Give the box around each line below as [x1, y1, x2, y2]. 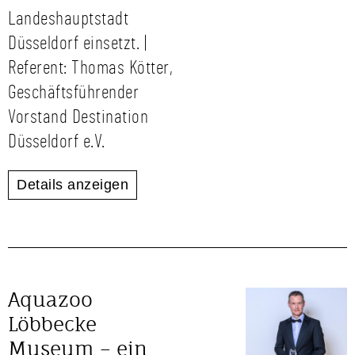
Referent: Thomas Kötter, [8, 59, 173, 78]
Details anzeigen [17, 177, 128, 193]
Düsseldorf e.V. [8, 132, 105, 151]
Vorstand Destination [8, 108, 148, 127]
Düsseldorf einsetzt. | [8, 34, 147, 53]
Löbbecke [8, 312, 97, 336]
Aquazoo [8, 288, 93, 311]
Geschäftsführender [8, 83, 139, 102]
